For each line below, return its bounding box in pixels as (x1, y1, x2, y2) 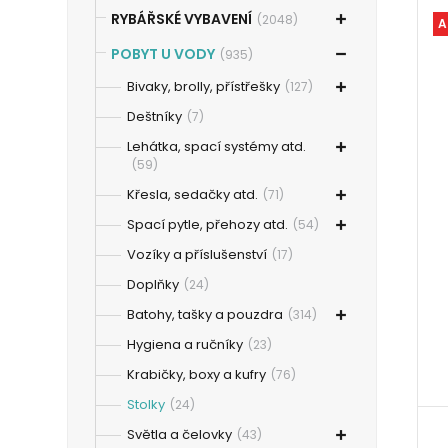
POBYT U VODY (111, 44, 216, 64)
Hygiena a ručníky (127, 335, 244, 354)
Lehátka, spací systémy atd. (127, 137, 307, 156)
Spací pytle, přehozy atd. (127, 215, 289, 234)
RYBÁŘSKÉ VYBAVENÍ (111, 9, 253, 29)
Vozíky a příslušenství (127, 245, 268, 264)
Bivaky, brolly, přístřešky (127, 77, 281, 96)
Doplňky (127, 275, 180, 294)
